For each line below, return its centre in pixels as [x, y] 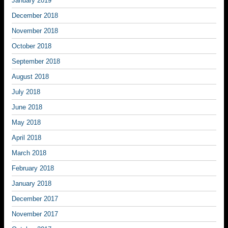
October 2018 [32, 46]
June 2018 [27, 107]
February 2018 [33, 168]
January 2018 [32, 183]
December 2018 [35, 16]
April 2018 [26, 138]
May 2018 [26, 122]
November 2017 [35, 214]
